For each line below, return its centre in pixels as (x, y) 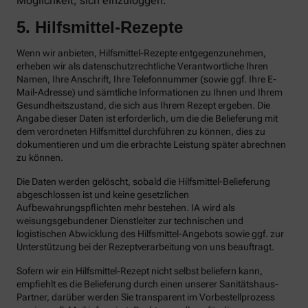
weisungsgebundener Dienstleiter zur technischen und (130, 221)
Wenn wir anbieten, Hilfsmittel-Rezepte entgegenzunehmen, (141, 53)
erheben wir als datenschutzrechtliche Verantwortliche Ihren (142, 66)
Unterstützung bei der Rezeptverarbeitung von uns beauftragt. (146, 247)
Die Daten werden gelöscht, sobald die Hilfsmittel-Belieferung (143, 182)
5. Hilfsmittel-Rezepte (100, 27)
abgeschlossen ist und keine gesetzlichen (103, 195)
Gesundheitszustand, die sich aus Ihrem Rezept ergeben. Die (143, 106)
